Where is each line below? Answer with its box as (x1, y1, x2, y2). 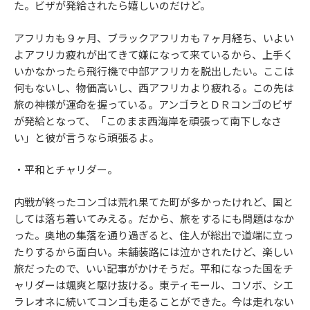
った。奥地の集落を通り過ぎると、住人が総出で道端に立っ (14, 228, 293, 241)
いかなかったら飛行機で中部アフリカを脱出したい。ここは (14, 64, 294, 77)
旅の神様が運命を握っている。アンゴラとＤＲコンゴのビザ (14, 98, 293, 111)
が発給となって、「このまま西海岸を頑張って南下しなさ (14, 114, 282, 127)
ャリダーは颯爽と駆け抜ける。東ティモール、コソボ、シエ (14, 278, 293, 291)
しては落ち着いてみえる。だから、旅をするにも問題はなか (14, 212, 294, 225)
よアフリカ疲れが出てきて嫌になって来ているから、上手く (14, 48, 293, 61)
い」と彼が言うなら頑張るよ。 (14, 131, 159, 144)
